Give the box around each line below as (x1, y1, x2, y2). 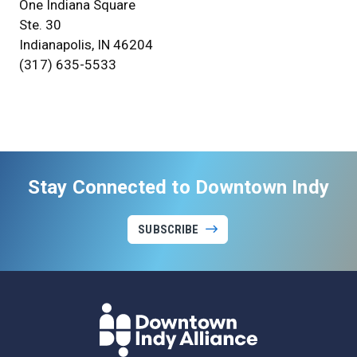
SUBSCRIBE (138, 222, 199, 237)
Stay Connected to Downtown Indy (28, 176, 329, 198)
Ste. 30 (19, 17, 61, 33)
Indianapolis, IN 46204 (19, 37, 153, 53)
